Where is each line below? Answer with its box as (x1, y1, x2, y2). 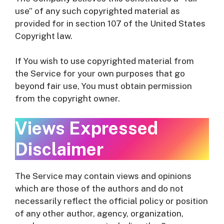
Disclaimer (15, 138, 103, 159)
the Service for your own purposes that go (15, 68, 185, 78)
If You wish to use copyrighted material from (15, 56, 194, 66)
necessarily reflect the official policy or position (15, 195, 208, 206)
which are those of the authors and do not (15, 183, 183, 193)
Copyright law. (15, 30, 72, 41)
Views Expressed (15, 117, 158, 138)
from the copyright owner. (15, 93, 120, 103)
